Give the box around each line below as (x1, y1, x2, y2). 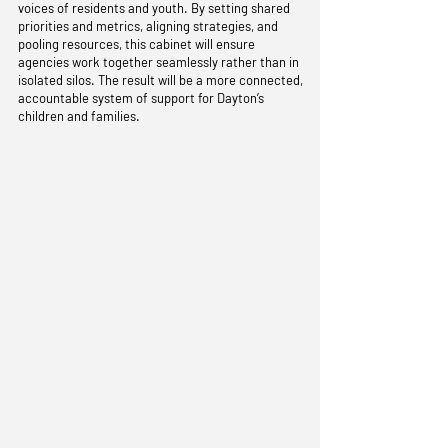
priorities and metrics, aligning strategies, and (18, 18, 278, 34)
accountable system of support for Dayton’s (18, 90, 264, 106)
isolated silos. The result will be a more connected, (18, 72, 303, 88)
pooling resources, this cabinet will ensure (18, 36, 255, 52)
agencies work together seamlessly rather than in (18, 54, 299, 70)
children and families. (18, 108, 140, 124)
